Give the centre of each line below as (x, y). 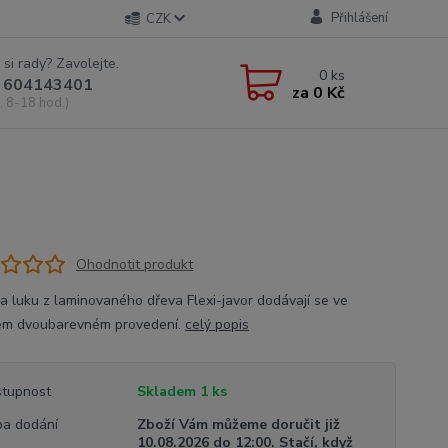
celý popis (216, 324)
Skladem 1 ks (181, 391)
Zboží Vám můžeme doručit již (238, 424)
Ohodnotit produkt (134, 264)
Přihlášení (359, 18)
